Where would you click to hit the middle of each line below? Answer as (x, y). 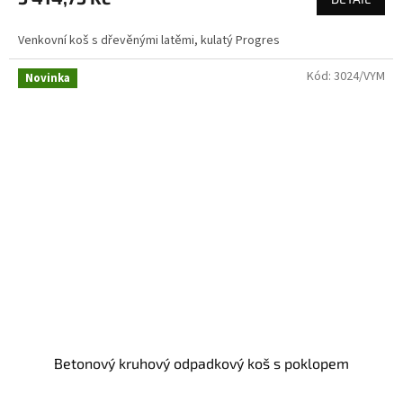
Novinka (48, 79)
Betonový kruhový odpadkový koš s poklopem (201, 363)
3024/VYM (359, 77)
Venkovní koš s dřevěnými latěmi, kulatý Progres (149, 41)
